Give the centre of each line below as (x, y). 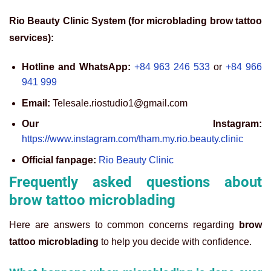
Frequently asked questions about (135, 182)
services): (31, 38)
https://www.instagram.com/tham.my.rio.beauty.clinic (132, 139)
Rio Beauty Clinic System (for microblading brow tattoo (135, 21)
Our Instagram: (142, 124)
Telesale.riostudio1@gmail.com (119, 103)
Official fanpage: (59, 160)
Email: (36, 103)
